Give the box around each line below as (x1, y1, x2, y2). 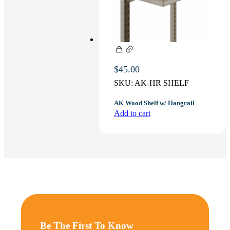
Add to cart (113, 108, 150, 118)
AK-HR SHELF (134, 78, 189, 87)
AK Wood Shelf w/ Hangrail (113, 99, 195, 107)
